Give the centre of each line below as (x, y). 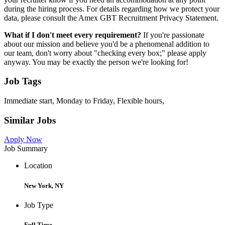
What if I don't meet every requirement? (73, 35)
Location (38, 166)
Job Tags (23, 81)
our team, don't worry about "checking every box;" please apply (105, 53)
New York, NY (44, 185)
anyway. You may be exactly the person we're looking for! (96, 62)
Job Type (39, 205)
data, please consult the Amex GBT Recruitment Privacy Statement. (111, 18)
